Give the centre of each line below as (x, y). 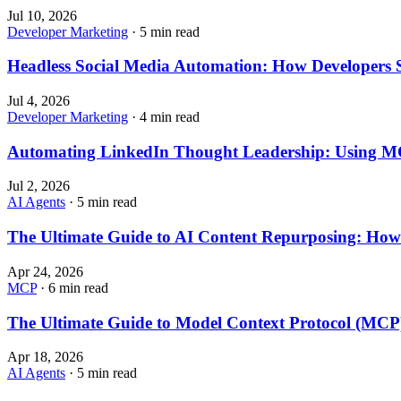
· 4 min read (164, 116)
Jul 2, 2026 (38, 186)
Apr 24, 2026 (45, 271)
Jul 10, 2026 (42, 15)
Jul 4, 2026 (38, 100)
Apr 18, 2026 (45, 357)
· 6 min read (73, 287)
